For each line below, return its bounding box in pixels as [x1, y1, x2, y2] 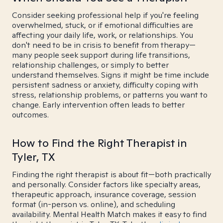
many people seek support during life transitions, [12, 50, 190, 60]
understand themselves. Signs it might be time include [12, 70, 209, 80]
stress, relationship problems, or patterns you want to [12, 90, 208, 100]
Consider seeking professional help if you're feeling [12, 10, 199, 20]
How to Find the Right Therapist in [12, 136, 187, 150]
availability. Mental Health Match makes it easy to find [12, 209, 207, 220]
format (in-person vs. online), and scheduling [12, 199, 175, 210]
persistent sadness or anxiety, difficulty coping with [12, 80, 198, 90]
